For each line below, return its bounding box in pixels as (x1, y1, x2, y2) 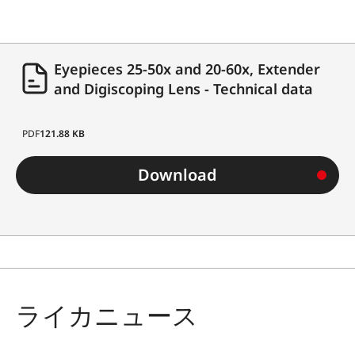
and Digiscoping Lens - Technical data (54, 78, 313, 98)
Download (138, 163, 217, 185)
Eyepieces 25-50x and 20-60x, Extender (54, 59, 320, 78)
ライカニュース (16, 297, 198, 332)
